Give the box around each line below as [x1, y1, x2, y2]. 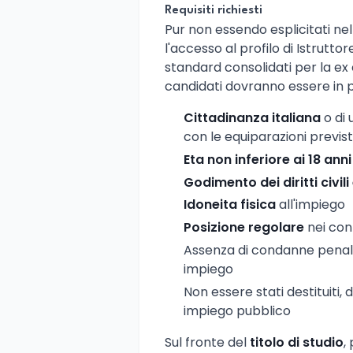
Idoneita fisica [184, 195, 276, 214]
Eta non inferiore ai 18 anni [184, 150, 351, 169]
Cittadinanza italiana [184, 108, 321, 127]
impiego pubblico [184, 301, 291, 320]
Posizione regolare [184, 218, 304, 237]
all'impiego [276, 195, 345, 214]
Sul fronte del [165, 333, 250, 351]
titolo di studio [250, 333, 344, 351]
